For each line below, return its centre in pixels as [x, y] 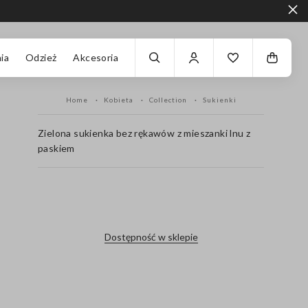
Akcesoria [96, 57]
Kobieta [119, 100]
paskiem [56, 148]
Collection [169, 100]
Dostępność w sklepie [151, 237]
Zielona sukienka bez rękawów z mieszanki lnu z [144, 133]
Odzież [41, 57]
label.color [151, 196]
